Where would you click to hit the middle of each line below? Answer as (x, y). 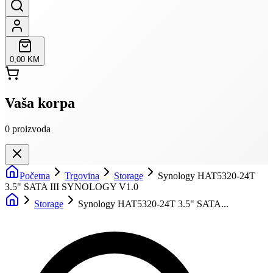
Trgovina (82, 175)
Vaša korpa (40, 103)
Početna (35, 175)
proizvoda (31, 129)
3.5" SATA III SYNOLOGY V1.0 (72, 186)
